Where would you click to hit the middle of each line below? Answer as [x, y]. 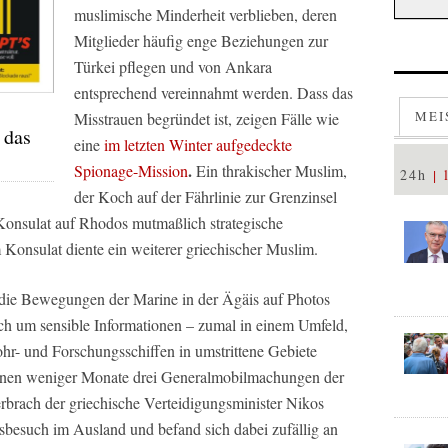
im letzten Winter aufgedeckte [198, 144]
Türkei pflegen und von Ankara [173, 66]
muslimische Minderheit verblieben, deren [205, 14]
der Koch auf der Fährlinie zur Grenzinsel [205, 196]
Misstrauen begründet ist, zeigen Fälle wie [206, 118]
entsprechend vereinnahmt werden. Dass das [213, 92]
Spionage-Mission [131, 170]
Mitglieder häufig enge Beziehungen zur [201, 40]
